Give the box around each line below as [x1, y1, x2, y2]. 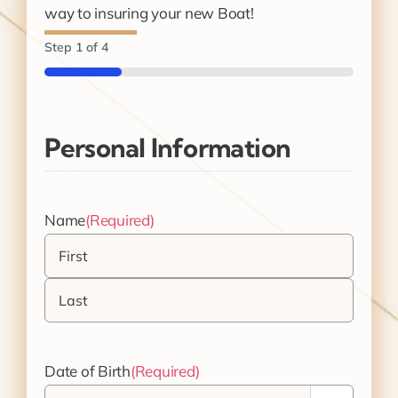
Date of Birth [44, 361, 131, 380]
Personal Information [44, 131, 291, 163]
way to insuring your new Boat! [44, 4, 254, 23]
